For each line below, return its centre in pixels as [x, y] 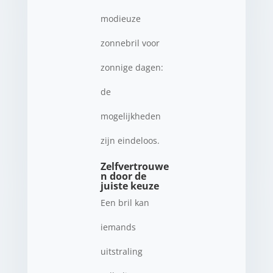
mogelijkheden [130, 116]
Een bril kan [125, 202]
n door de [123, 176]
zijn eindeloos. [130, 140]
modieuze [120, 18]
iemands [118, 227]
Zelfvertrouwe [134, 166]
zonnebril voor [130, 43]
